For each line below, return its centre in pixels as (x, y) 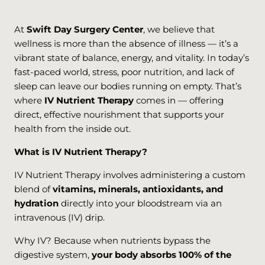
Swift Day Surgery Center (85, 29)
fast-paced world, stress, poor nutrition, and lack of (124, 72)
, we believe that (179, 29)
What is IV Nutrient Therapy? (81, 152)
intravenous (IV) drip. (59, 217)
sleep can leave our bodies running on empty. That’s (128, 86)
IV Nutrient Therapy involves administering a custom (130, 175)
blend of (33, 189)
